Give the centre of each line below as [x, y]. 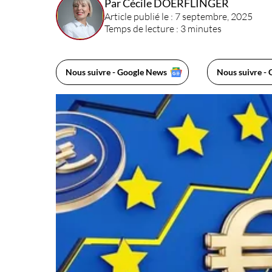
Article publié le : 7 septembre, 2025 [179, 17]
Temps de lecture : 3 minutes [163, 29]
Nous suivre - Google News [117, 72]
